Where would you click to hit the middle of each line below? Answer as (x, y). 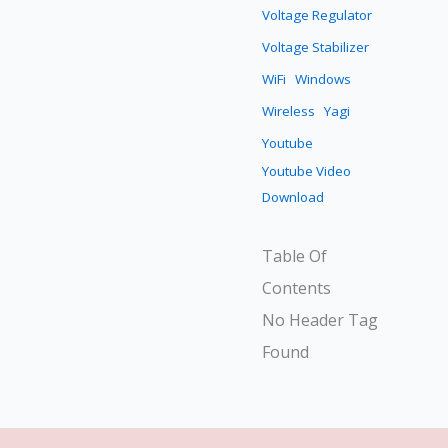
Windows (323, 79)
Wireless (289, 111)
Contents (297, 288)
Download (293, 197)
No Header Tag (320, 320)
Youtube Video (307, 171)
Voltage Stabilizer (316, 47)
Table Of (295, 256)
